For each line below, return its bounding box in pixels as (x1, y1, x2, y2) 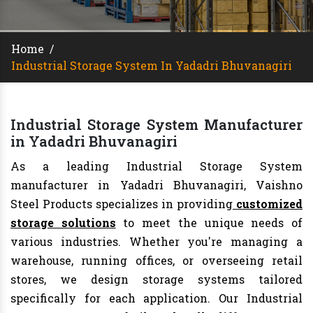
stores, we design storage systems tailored (10, 272, 303, 287)
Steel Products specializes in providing (10, 196, 233, 212)
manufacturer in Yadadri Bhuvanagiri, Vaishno (10, 177, 303, 193)
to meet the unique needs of (115, 215, 303, 231)
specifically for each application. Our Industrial (10, 291, 303, 306)
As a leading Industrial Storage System (10, 159, 303, 174)
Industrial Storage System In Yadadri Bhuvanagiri (11, 58, 292, 73)
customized (233, 196, 303, 212)
